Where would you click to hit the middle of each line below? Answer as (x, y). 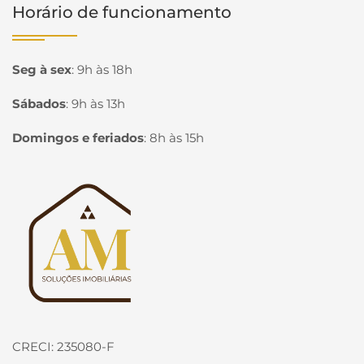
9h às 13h (98, 104)
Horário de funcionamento (122, 12)
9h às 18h (105, 69)
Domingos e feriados (78, 138)
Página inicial (66, 188)
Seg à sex (42, 69)
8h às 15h (177, 138)
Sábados (39, 104)
